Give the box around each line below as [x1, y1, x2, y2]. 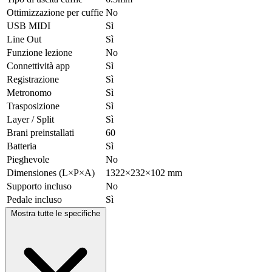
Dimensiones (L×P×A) [7, 167, 95, 178]
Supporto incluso [7, 180, 72, 191]
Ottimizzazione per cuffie [7, 7, 103, 18]
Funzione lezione [7, 47, 72, 58]
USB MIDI [7, 20, 50, 31]
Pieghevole [7, 154, 49, 165]
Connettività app [7, 60, 70, 71]
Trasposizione [7, 100, 59, 111]
